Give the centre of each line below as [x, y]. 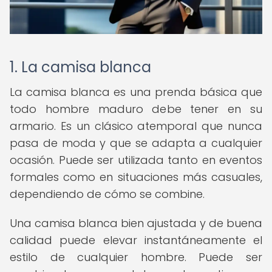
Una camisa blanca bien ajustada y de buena [136, 223]
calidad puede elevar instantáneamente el [136, 240]
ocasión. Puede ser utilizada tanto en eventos [136, 160]
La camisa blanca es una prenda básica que [136, 92]
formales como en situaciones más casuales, [136, 177]
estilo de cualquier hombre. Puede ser [136, 257]
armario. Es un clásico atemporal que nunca [136, 126]
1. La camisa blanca [80, 67]
